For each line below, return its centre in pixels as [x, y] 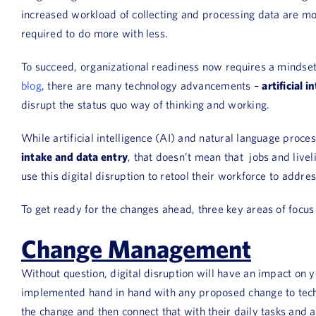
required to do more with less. [98, 33]
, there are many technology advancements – [152, 85]
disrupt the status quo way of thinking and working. [146, 104]
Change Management [136, 248]
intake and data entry [75, 157]
